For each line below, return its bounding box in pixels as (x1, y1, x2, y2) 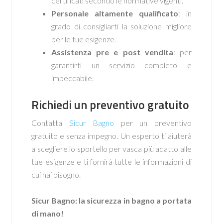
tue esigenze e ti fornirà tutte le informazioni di (31, 157, 192, 166)
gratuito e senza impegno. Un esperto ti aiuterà (31, 131, 192, 140)
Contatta (31, 118, 69, 127)
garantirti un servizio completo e (51, 60, 192, 70)
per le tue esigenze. (51, 34, 116, 44)
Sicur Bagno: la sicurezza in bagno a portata (31, 196, 192, 205)
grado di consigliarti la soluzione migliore (51, 21, 192, 31)
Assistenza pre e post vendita (51, 47, 173, 57)
